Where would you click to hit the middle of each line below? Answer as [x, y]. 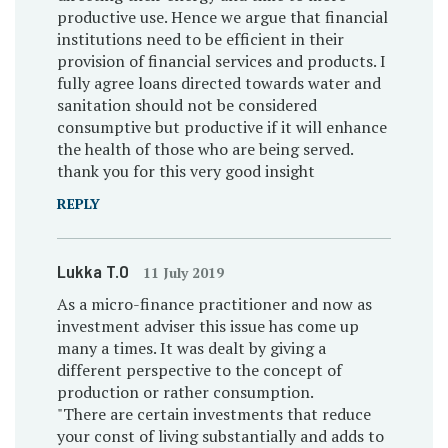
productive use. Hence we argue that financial [222, 16]
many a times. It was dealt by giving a [191, 347]
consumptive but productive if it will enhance [221, 126]
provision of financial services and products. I [221, 60]
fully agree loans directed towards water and [218, 82]
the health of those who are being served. [205, 148]
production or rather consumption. [185, 391]
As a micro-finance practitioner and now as [214, 303]
